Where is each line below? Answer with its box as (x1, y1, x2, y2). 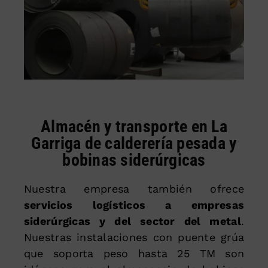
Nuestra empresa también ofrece (23, 182, 245, 195)
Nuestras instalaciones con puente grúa (23, 230, 245, 243)
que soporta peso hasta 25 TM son (23, 246, 245, 260)
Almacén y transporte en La (40, 116, 228, 136)
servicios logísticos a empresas (23, 198, 245, 211)
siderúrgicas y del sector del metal (23, 214, 241, 227)
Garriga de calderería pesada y (31, 133, 237, 153)
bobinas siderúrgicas (62, 150, 206, 170)
